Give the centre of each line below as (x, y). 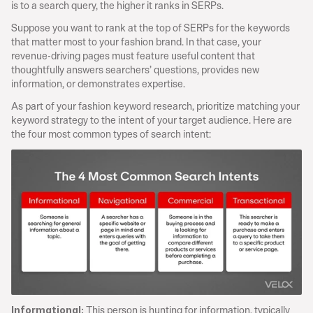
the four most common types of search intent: (111, 133)
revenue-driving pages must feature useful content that (133, 55)
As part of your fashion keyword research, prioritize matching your (155, 105)
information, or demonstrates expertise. (98, 83)
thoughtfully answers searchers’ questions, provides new (135, 69)
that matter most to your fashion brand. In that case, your (136, 41)
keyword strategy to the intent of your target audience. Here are (152, 119)
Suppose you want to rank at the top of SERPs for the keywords (151, 27)
